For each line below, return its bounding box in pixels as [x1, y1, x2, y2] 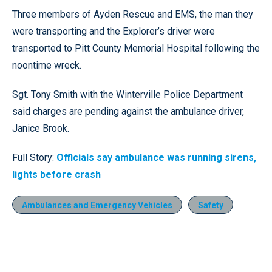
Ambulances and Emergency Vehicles [22, 200, 172, 210]
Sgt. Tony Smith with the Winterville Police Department [12, 89, 243, 100]
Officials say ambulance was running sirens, [56, 152, 256, 163]
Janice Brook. [12, 123, 69, 134]
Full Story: [12, 152, 56, 163]
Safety [198, 200, 223, 210]
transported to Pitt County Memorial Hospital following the [12, 42, 260, 54]
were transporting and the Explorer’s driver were [12, 25, 215, 37]
